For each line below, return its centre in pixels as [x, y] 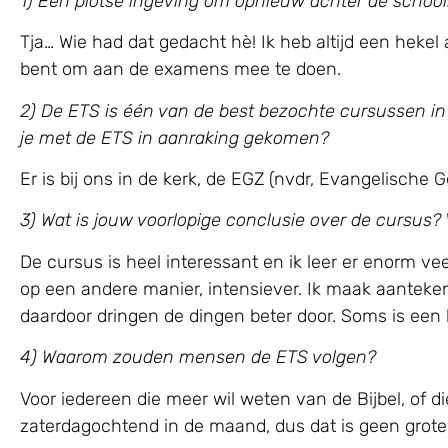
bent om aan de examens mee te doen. [180, 69]
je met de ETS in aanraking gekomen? [174, 137]
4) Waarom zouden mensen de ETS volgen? [198, 357]
